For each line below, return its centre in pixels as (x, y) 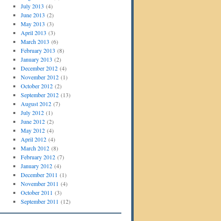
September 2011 (39, 201)
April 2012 (33, 139)
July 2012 (32, 112)
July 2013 (32, 6)
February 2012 (38, 157)
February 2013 (38, 50)
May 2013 (33, 24)
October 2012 (37, 86)
